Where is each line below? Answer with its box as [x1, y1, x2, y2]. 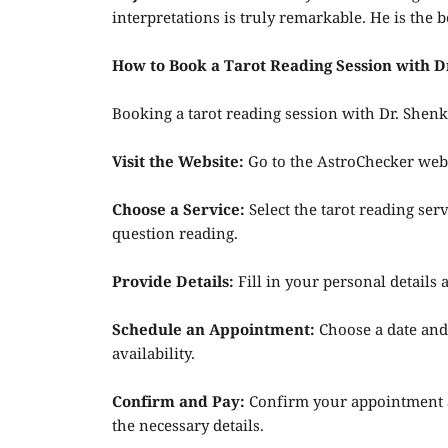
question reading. [112, 226, 238, 244]
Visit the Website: [112, 154, 248, 172]
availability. [112, 346, 195, 364]
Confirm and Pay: [112, 394, 249, 412]
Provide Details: [112, 274, 234, 292]
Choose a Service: [112, 202, 245, 220]
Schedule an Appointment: [112, 322, 319, 340]
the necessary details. [112, 418, 264, 436]
